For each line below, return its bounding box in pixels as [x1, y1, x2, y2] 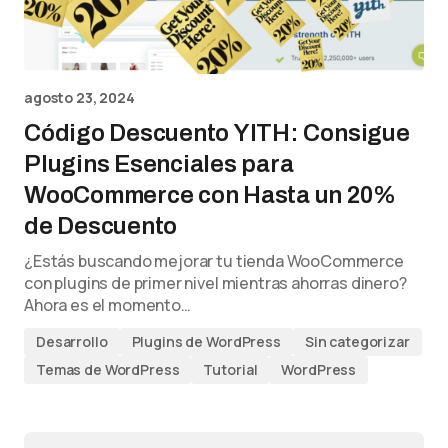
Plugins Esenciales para [24, 151, 294, 177]
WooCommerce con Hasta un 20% [24, 182, 396, 208]
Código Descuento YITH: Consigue [24, 120, 410, 146]
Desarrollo [36, 332, 108, 351]
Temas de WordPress [36, 360, 180, 379]
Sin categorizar [304, 332, 410, 351]
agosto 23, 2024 [24, 88, 135, 107]
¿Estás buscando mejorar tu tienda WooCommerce [24, 250, 404, 272]
